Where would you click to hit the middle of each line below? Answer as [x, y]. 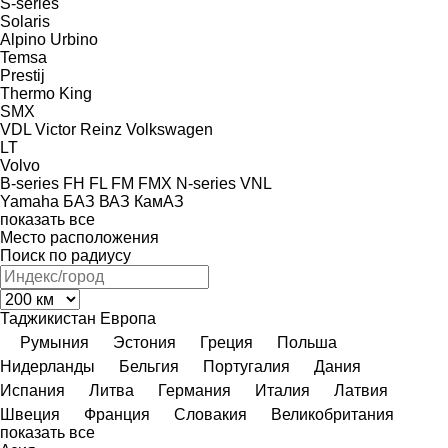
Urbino [74, 39]
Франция [117, 414]
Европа [128, 318]
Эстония [144, 342]
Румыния [54, 342]
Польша [307, 342]
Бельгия [149, 366]
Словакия [210, 414]
